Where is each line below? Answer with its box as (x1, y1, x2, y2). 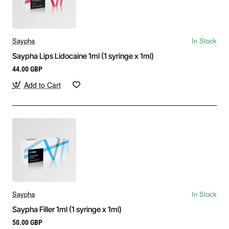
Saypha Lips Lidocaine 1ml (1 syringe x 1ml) (12, 51, 154, 61)
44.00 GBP (12, 64, 42, 73)
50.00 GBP (12, 218, 42, 226)
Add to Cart (24, 79, 61, 90)
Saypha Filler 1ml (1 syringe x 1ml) (12, 204, 122, 214)
